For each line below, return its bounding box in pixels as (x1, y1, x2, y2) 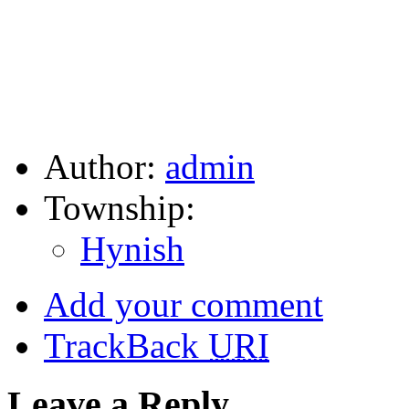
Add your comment (44, 284, 323, 324)
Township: (44, 187, 195, 227)
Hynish (80, 228, 184, 268)
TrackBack (44, 325, 208, 365)
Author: (44, 146, 165, 186)
